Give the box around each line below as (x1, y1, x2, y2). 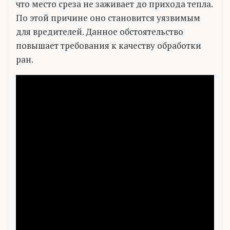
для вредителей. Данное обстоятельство (16, 25, 183, 37)
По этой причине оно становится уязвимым (16, 11, 200, 24)
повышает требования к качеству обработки (16, 39, 201, 51)
